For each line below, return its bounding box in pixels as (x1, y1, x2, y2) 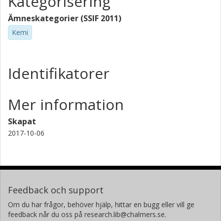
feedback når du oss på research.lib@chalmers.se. (8, 209, 166, 219)
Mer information (8, 94, 124, 114)
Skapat (8, 115, 36, 127)
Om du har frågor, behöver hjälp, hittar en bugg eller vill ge (8, 199, 194, 209)
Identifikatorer (8, 63, 110, 83)
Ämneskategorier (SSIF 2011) (8, 13, 121, 24)
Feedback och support (8, 184, 104, 196)
